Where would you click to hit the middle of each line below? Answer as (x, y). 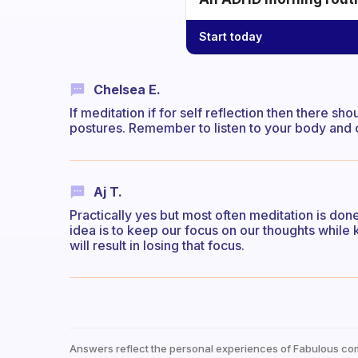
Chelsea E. (127, 89)
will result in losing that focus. (157, 246)
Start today (231, 37)
